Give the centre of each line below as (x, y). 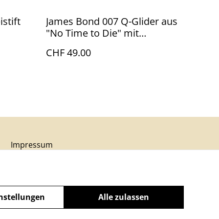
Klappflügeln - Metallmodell (108, 45)
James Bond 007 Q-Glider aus (112, 21)
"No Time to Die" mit (92, 33)
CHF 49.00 (68, 53)
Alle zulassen (124, 197)
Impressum (32, 145)
